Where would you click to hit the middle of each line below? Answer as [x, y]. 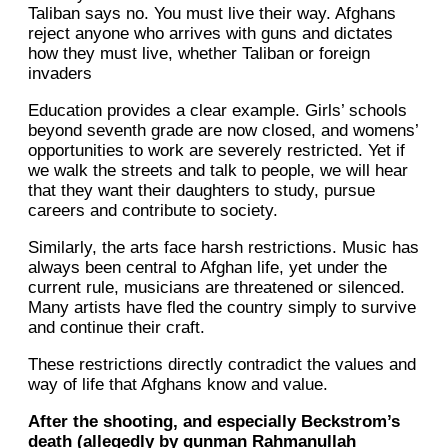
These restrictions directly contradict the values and [222, 365]
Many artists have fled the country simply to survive [222, 308]
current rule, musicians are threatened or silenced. [216, 288]
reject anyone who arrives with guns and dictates [210, 34]
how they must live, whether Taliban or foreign [199, 54]
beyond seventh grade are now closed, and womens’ [223, 131]
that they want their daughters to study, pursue [201, 191]
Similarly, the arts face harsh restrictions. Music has [223, 248]
